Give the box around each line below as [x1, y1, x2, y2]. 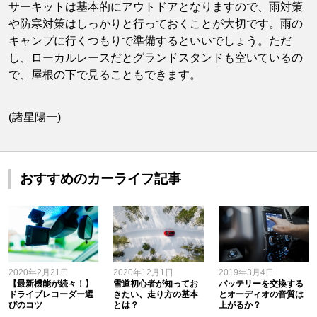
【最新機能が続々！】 [8, 278, 93, 289]
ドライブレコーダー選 [8, 289, 93, 299]
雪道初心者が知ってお [113, 278, 199, 289]
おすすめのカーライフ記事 [20, 171, 181, 186]
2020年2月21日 [8, 267, 69, 277]
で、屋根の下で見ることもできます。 [8, 68, 201, 81]
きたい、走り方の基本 [113, 289, 199, 299]
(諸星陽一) [8, 110, 61, 123]
